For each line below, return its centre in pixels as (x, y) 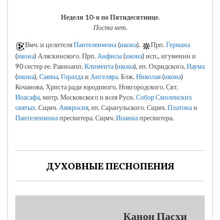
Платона (180, 108)
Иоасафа (27, 97)
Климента (99, 66)
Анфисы (110, 56)
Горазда (72, 77)
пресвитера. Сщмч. (87, 118)
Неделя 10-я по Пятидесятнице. (110, 17)
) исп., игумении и (169, 56)
